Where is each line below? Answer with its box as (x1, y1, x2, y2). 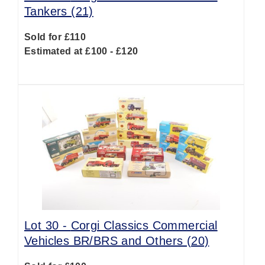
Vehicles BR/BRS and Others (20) (24, 234, 209, 247)
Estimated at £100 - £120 (24, 46, 138, 56)
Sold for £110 (24, 32, 86, 42)
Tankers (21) (24, 5, 93, 18)
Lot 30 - (24, 219, 71, 232)
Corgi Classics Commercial (70, 219, 218, 232)
